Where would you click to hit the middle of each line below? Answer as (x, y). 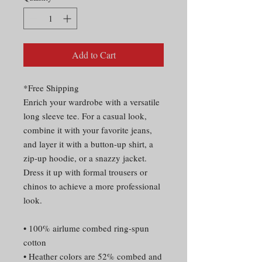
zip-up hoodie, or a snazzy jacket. (85, 158)
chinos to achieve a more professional (92, 186)
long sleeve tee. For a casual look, (85, 116)
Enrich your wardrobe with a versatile (92, 101)
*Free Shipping (51, 87)
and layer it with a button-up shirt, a (88, 144)
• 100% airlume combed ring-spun (86, 228)
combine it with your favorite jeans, (88, 130)
